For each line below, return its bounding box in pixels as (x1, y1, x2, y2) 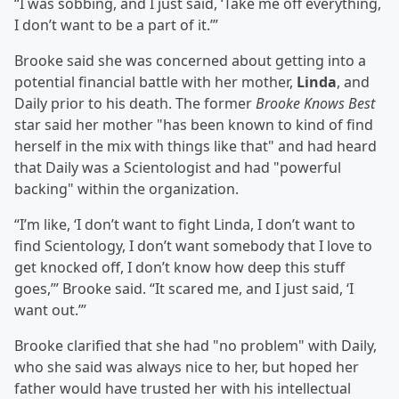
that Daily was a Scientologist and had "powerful (14, 158, 341, 178)
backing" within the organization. (14, 179, 239, 199)
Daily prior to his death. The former (14, 94, 256, 114)
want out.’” (14, 300, 86, 321)
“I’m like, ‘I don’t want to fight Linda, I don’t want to (14, 215, 355, 235)
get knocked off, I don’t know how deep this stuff (14, 257, 345, 278)
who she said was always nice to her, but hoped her (14, 357, 359, 378)
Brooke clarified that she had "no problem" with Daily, (14, 336, 377, 356)
